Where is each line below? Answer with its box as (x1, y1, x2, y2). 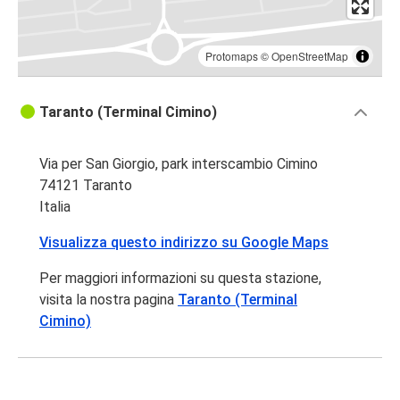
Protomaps (205, 48, 258, 64)
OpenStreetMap (271, 48, 348, 64)
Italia (39, 198, 71, 216)
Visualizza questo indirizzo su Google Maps (39, 234, 329, 252)
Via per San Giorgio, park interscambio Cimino (39, 155, 318, 173)
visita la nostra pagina (39, 291, 178, 309)
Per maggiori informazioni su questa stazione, (39, 270, 321, 287)
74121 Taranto (39, 177, 132, 195)
